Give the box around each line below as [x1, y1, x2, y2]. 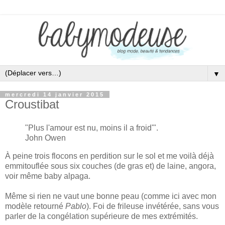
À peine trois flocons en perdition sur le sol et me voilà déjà [5, 152, 214, 161]
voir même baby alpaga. [5, 172, 90, 181]
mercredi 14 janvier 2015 [5, 91, 104, 97]
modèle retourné [5, 202, 65, 211]
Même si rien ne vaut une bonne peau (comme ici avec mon [5, 192, 216, 201]
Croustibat [5, 97, 59, 111]
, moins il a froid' [96, 124, 153, 133]
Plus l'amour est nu [28, 124, 96, 133]
